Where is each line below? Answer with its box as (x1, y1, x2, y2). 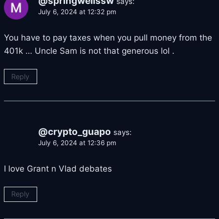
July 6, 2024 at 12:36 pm (38, 138, 116, 147)
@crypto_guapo (38, 126, 111, 137)
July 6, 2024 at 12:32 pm (38, 7, 116, 16)
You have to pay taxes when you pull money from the (4, 32, 212, 43)
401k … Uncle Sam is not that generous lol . (4, 45, 175, 56)
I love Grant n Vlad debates (4, 163, 112, 174)
